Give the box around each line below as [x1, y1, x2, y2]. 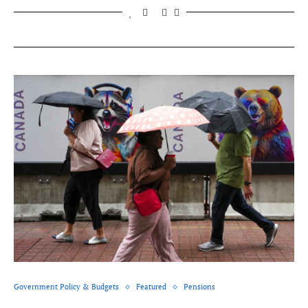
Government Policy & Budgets [14, 282, 119, 292]
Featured [136, 282, 166, 292]
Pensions [184, 282, 215, 292]
